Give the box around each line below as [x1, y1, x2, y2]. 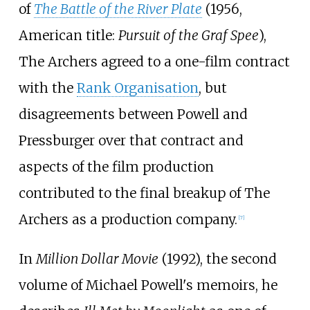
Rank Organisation [76, 79, 199, 96]
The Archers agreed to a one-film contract [18, 53, 290, 70]
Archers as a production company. [18, 210, 237, 228]
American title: [18, 26, 118, 44]
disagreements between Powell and [18, 105, 248, 122]
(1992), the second [158, 250, 277, 267]
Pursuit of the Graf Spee [118, 26, 259, 44]
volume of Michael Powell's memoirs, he [18, 276, 277, 293]
